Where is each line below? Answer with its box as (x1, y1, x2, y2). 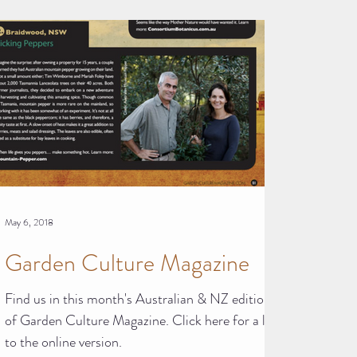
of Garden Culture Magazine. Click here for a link (5, 309, 282, 331)
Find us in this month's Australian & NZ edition (5, 288, 271, 309)
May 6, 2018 (5, 214, 53, 229)
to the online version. (5, 331, 122, 352)
